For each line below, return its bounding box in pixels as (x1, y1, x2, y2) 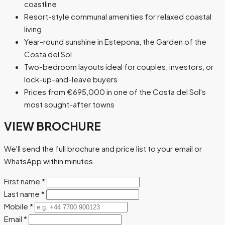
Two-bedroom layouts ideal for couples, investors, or (24, 62, 213, 72)
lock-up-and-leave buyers (24, 74, 118, 84)
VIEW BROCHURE (4, 119, 101, 134)
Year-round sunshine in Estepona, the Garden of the (24, 37, 206, 47)
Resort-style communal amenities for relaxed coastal (24, 12, 211, 22)
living (24, 24, 42, 34)
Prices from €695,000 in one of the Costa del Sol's (24, 87, 206, 97)
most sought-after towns (24, 99, 115, 109)
